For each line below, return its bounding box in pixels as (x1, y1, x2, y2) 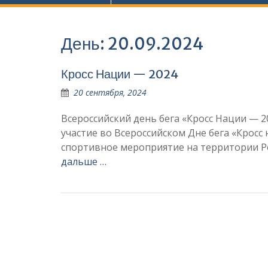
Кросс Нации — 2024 (61, 66, 178, 81)
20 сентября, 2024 (74, 87, 147, 98)
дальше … (61, 155, 106, 168)
